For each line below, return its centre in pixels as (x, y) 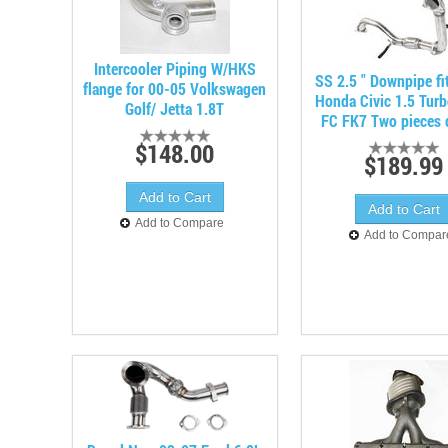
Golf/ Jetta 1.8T (175, 108)
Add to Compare (180, 223)
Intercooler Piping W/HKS (174, 68)
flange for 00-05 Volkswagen (175, 88)
